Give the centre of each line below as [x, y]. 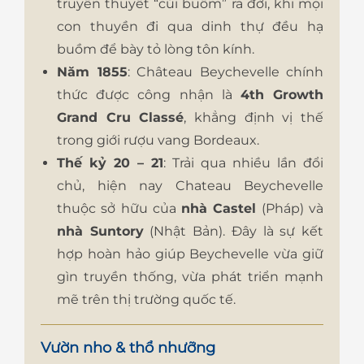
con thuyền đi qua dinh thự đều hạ [190, 27]
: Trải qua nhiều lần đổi [243, 163]
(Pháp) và [290, 209]
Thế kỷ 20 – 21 [110, 163]
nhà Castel [219, 209]
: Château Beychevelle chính [225, 72]
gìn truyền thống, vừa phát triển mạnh [190, 277]
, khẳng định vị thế [254, 118]
